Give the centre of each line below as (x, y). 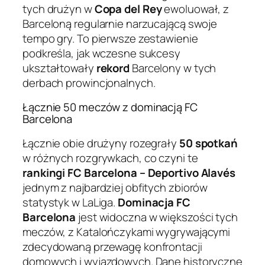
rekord (113, 68)
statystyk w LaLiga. (70, 202)
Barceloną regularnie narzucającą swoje (120, 23)
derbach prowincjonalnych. (89, 83)
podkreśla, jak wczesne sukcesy (101, 53)
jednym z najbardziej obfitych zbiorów (115, 187)
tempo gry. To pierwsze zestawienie (110, 38)
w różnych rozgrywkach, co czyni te (110, 158)
